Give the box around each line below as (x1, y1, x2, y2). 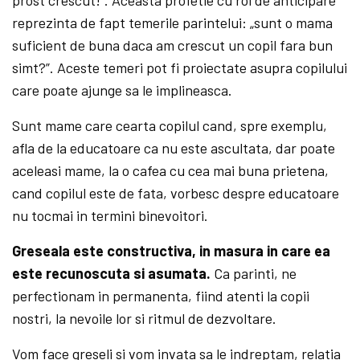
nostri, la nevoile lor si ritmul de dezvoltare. (12, 309, 277, 327)
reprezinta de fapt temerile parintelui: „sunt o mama (12, 13, 333, 31)
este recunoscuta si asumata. (12, 264, 211, 282)
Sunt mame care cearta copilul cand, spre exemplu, (12, 116, 328, 134)
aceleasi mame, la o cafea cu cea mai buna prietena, (12, 161, 329, 179)
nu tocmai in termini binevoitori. (12, 206, 209, 224)
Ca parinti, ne (211, 264, 297, 282)
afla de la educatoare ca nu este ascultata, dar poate (12, 138, 336, 157)
